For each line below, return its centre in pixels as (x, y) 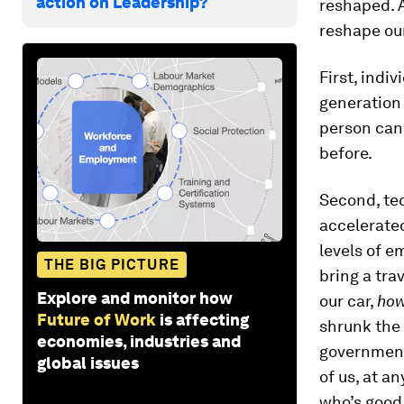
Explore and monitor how (135, 298)
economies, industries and (139, 341)
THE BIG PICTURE (112, 264)
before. (346, 153)
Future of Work (96, 319)
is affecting (204, 319)
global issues (88, 363)
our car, (348, 301)
